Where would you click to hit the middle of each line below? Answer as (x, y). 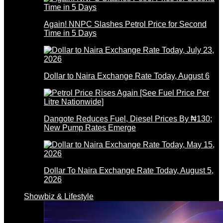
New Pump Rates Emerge (90, 127)
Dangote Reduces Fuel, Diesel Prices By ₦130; (128, 118)
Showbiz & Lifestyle (59, 196)
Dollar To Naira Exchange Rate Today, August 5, (129, 170)
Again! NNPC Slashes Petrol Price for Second (125, 24)
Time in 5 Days (70, 33)
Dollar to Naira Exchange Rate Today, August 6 (127, 76)
